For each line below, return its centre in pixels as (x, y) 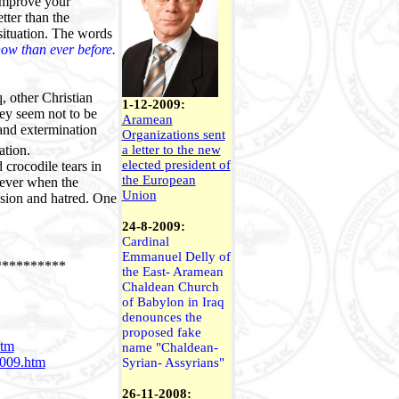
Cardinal (145, 241)
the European (159, 180)
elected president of (176, 165)
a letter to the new (171, 150)
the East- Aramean (172, 272)
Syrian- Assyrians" (173, 362)
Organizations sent (173, 134)
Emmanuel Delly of (176, 256)
